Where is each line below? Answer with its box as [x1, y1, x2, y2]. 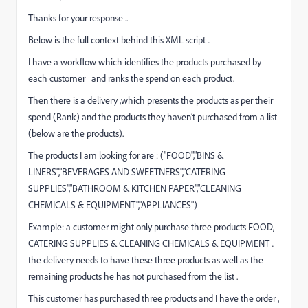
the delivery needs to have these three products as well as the [28, 254, 263, 266]
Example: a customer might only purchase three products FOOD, [28, 221, 274, 233]
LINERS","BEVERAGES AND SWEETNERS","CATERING [28, 166, 225, 178]
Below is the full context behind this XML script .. [28, 34, 210, 46]
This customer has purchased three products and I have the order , [28, 292, 279, 305]
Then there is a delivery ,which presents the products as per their [28, 94, 273, 107]
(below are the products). [28, 127, 124, 140]
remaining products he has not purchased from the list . [28, 270, 238, 283]
